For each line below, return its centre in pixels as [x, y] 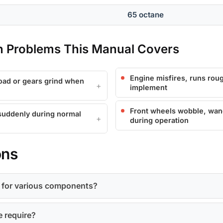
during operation [159, 120]
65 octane [146, 15]
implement [149, 88]
